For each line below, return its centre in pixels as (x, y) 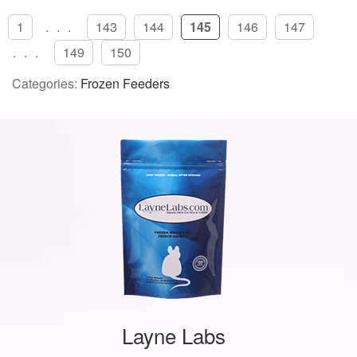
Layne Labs (173, 335)
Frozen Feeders (125, 83)
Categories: (46, 83)
